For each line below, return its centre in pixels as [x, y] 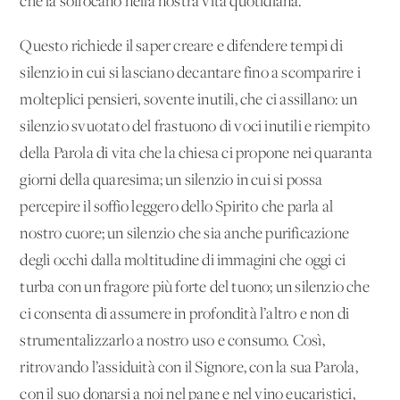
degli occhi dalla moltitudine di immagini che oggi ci [183, 261]
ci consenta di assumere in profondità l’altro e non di [185, 314]
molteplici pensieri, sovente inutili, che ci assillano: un [189, 100]
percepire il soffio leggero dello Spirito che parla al [177, 207]
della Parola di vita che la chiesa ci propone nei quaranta [196, 154]
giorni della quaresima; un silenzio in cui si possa [171, 180]
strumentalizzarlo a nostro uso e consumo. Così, [172, 341]
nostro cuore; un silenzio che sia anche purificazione [185, 234]
